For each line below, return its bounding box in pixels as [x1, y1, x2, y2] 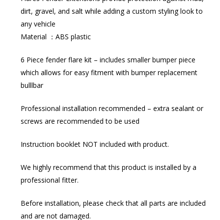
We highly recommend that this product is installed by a [20, 162, 196, 172]
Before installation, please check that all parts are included [20, 198, 206, 208]
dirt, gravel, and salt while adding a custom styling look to [20, 6, 203, 16]
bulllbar [20, 80, 43, 90]
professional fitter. [20, 175, 79, 185]
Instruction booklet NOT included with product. [20, 139, 169, 149]
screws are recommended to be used [20, 116, 139, 126]
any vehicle [20, 19, 55, 28]
